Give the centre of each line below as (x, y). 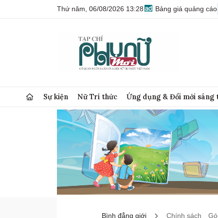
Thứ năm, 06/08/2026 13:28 (100, 9)
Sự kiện (56, 97)
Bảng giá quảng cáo (185, 9)
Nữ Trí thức (98, 97)
